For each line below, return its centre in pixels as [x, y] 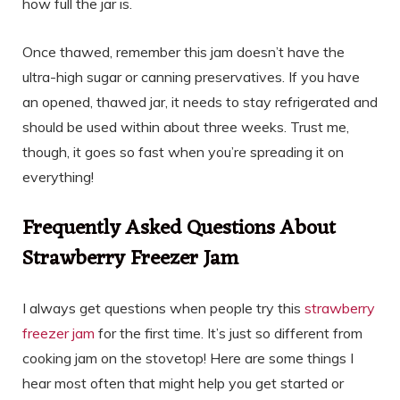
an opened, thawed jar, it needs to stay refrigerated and [200, 102]
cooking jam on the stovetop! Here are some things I [188, 358]
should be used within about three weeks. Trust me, [186, 127]
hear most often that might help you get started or [183, 383]
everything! [58, 177]
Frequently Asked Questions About [179, 229]
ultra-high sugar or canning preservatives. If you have [191, 77]
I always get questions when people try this [163, 308]
